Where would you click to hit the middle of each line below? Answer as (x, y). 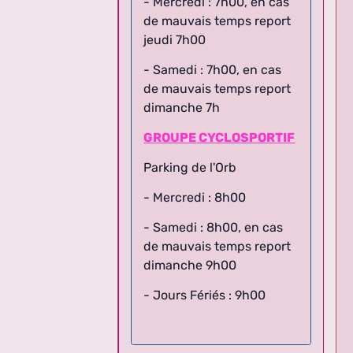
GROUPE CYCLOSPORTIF (219, 118)
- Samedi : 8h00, (194, 208)
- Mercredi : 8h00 (195, 178)
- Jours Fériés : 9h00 (205, 276)
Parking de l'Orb (190, 148)
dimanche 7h (182, 88)
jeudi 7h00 (175, 20)
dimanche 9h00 (190, 246)
